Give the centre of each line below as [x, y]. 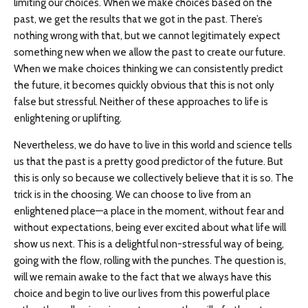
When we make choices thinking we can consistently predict [148, 69]
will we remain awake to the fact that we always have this [143, 277]
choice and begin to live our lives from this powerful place [142, 294]
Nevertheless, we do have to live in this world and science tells [153, 145]
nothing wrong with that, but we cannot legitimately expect [147, 36]
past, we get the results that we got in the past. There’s [138, 19]
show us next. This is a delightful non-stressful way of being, [149, 244]
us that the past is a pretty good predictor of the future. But [148, 162]
